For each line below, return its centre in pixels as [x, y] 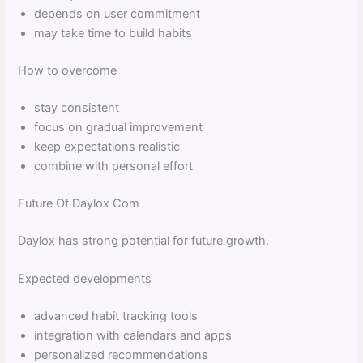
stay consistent [77, 108]
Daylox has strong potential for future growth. [144, 240]
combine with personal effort [114, 166]
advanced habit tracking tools [116, 316]
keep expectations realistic [107, 147]
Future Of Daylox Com [79, 203]
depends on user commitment [117, 14]
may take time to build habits [113, 34]
